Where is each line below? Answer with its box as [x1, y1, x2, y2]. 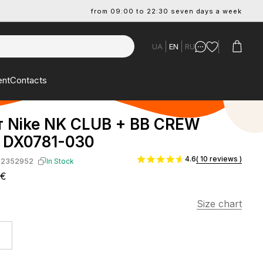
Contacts [10, 74, 47, 86]
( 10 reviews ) [196, 154, 242, 163]
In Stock [46, 157, 74, 166]
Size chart [197, 198, 242, 210]
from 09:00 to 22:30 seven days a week [91, 6, 242, 15]
